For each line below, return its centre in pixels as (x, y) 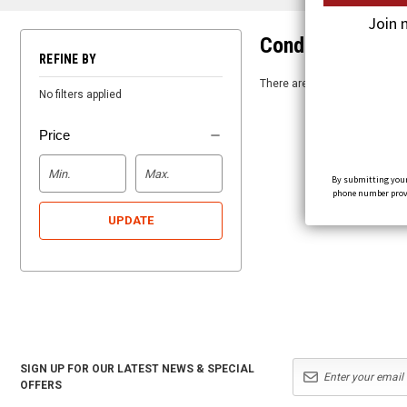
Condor (291, 46)
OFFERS (41, 386)
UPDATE (131, 221)
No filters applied (80, 95)
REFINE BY (68, 60)
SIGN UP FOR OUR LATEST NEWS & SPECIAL (137, 369)
